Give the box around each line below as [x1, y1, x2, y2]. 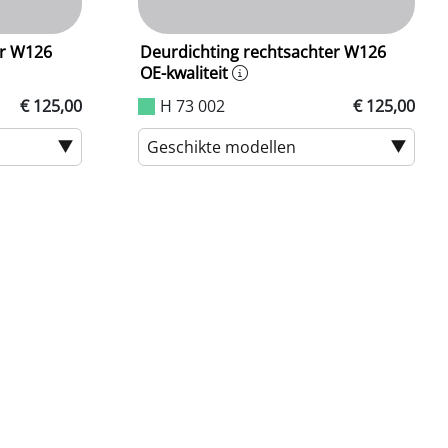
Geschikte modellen [146, 135, 296, 158]
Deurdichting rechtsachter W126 [139, 40, 386, 63]
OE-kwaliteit [139, 61, 228, 84]
